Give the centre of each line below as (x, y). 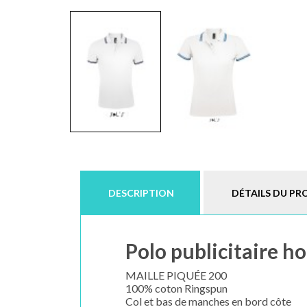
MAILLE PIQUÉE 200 (176, 275)
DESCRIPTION (141, 193)
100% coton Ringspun (176, 288)
